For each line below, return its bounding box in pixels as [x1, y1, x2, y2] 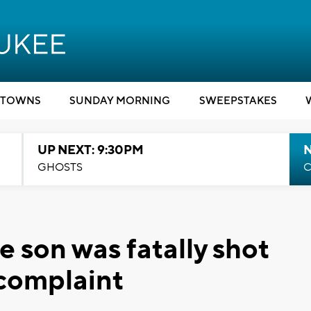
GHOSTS [37, 160, 83, 174]
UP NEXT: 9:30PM [37, 142, 144, 158]
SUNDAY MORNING [69, 94, 170, 108]
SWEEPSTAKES [199, 94, 277, 108]
